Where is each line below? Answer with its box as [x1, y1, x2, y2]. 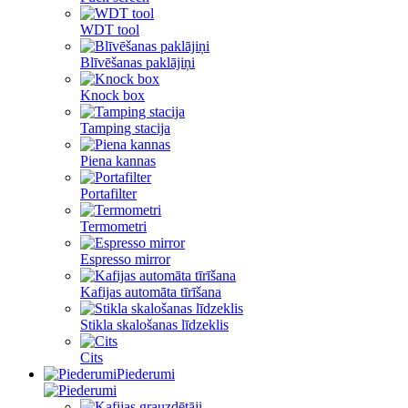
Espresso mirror [80, 251, 170, 267]
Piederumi [117, 366, 175, 382]
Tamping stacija [80, 120, 170, 136]
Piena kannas [80, 153, 156, 168]
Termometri [80, 219, 147, 234]
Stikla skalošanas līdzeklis [80, 317, 229, 332]
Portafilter [80, 186, 137, 201]
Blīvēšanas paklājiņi [80, 55, 195, 70]
